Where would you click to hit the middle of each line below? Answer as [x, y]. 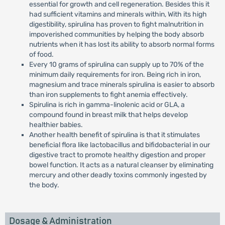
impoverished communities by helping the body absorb [116, 34]
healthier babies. [56, 125]
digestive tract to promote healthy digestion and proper [117, 155]
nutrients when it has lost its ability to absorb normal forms [122, 44]
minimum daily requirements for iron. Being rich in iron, [115, 75]
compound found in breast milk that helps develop [108, 115]
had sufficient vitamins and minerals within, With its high [118, 14]
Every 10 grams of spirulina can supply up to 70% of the [116, 65]
